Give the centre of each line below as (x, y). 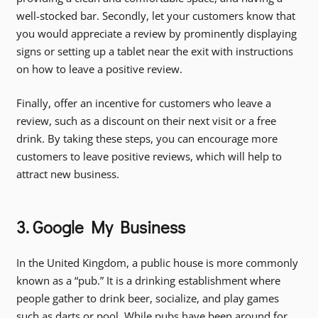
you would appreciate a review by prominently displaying (156, 34)
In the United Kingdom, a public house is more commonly (157, 263)
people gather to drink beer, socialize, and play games (147, 298)
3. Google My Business (100, 226)
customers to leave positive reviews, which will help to (149, 156)
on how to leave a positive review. (99, 69)
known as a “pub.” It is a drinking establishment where (148, 281)
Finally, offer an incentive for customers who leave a (143, 103)
